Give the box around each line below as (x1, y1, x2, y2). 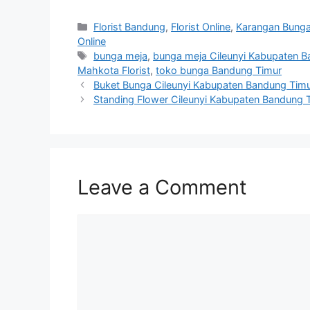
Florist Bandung (93, 21, 166, 33)
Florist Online (171, 21, 231, 33)
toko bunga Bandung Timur (156, 64, 282, 77)
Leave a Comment (77, 175, 247, 200)
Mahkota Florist (77, 64, 150, 77)
